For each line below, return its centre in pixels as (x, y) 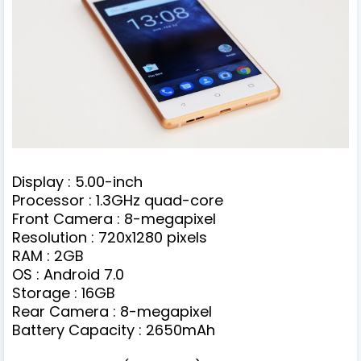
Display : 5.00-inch (77, 182)
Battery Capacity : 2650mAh (116, 330)
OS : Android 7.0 (68, 275)
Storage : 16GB (64, 293)
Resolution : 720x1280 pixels (110, 238)
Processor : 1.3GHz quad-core (118, 201)
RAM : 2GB (48, 256)
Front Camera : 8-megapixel (114, 219)
